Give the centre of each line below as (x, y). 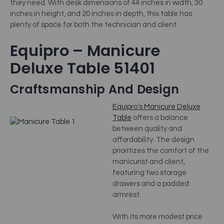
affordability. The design (153, 139)
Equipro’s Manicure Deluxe (156, 106)
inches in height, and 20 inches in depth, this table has (101, 14)
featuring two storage (149, 172)
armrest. (127, 194)
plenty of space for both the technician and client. (94, 25)
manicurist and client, (149, 161)
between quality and (147, 128)
